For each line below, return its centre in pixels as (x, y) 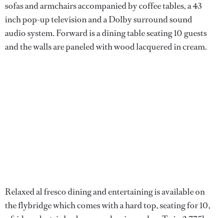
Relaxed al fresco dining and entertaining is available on (105, 191)
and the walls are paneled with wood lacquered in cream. (106, 46)
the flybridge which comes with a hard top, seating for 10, (108, 205)
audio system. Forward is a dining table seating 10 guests (106, 33)
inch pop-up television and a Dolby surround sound (99, 19)
